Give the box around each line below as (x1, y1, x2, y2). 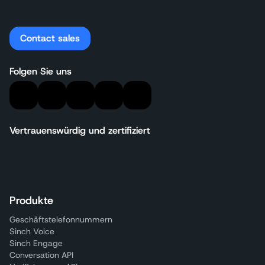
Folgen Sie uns (9, 64, 72, 77)
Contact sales (20, 31, 80, 44)
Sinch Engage (9, 237, 63, 248)
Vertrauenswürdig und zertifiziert (9, 124, 150, 137)
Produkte (9, 193, 53, 208)
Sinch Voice (9, 225, 54, 237)
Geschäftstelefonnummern (9, 214, 112, 225)
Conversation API (9, 249, 73, 260)
